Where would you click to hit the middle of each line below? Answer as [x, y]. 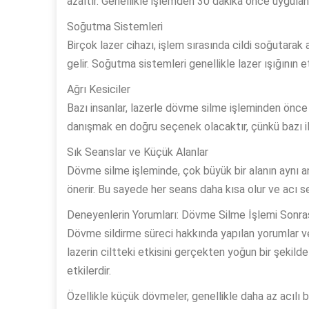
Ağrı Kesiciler [99, 90]
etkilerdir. [89, 271]
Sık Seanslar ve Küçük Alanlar [138, 152]
